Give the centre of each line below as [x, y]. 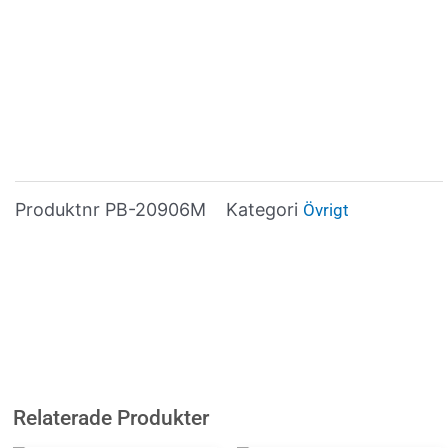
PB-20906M [155, 209]
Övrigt [326, 209]
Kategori [262, 209]
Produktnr [60, 209]
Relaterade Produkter [111, 418]
